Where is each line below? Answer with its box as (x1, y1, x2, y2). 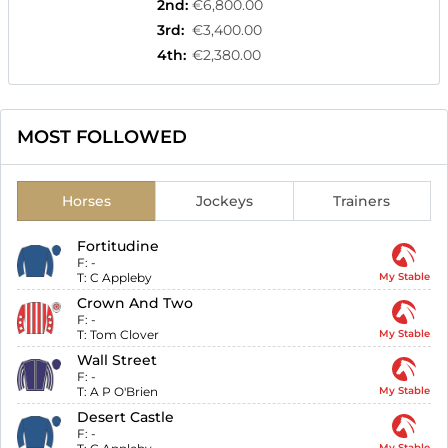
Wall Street (77, 351, 158, 370)
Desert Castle (77, 408, 175, 427)
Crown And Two (77, 294, 194, 313)
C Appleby (90, 270, 153, 286)
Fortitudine (77, 237, 160, 256)
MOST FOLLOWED (17, 126, 187, 149)
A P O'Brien (90, 384, 159, 400)
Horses (61, 192, 111, 211)
